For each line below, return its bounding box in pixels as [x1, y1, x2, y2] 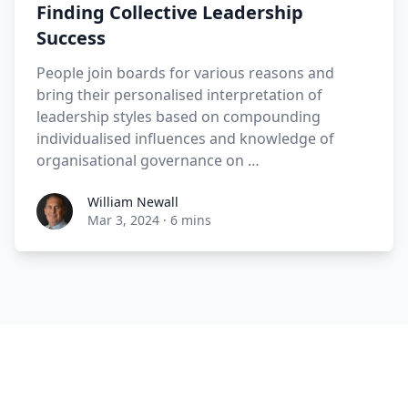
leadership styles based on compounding [36, 107, 321, 127]
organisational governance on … [36, 150, 260, 170]
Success [36, 25, 106, 50]
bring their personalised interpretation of [36, 85, 322, 105]
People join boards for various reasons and [36, 63, 334, 83]
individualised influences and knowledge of [36, 128, 334, 148]
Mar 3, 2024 [87, 211, 159, 229]
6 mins [170, 211, 211, 229]
